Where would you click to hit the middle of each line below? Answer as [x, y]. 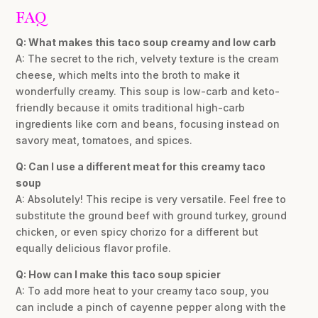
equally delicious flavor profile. [94, 248]
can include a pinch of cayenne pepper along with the [151, 307]
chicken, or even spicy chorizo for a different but [137, 232]
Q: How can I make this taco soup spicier [119, 275]
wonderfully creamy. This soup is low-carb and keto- [148, 92]
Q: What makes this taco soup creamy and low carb [146, 43]
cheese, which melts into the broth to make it [128, 75]
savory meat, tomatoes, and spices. [104, 141]
